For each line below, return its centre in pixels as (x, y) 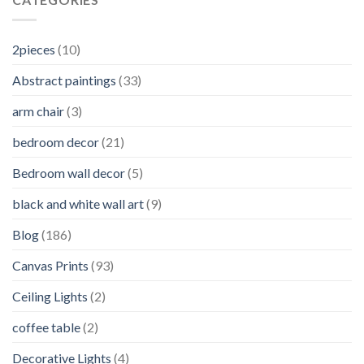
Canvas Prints (50, 265)
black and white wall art (78, 203)
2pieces (34, 49)
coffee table (46, 327)
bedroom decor (56, 141)
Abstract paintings (64, 80)
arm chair (38, 110)
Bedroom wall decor (69, 172)
